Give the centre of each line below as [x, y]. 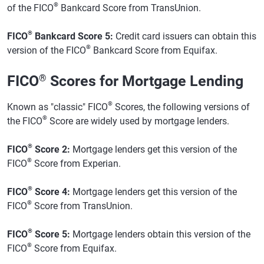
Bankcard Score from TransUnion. [130, 8]
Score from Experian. [76, 163]
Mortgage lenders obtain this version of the [160, 234]
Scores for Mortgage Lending [145, 81]
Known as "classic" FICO [57, 107]
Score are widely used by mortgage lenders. [138, 121]
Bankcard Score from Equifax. [154, 50]
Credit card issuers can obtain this [185, 36]
